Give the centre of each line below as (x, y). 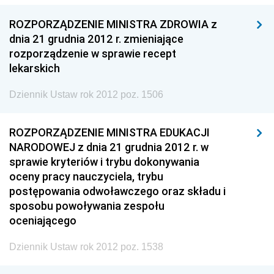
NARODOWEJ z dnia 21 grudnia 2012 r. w (109, 147)
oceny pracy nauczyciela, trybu (86, 176)
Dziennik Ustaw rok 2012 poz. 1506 (86, 94)
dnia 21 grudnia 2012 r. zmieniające (96, 39)
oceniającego (43, 220)
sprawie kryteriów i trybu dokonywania (104, 162)
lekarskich (35, 68)
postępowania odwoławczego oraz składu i (117, 191)
